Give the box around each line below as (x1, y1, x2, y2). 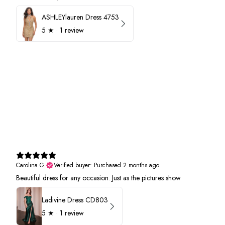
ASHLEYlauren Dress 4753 (42, 12, 119, 22)
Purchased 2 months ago (94, 161, 159, 170)
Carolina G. (16, 161, 46, 170)
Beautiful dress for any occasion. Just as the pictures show (16, 173, 181, 183)
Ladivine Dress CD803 (42, 194, 108, 205)
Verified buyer (54, 161, 90, 170)
